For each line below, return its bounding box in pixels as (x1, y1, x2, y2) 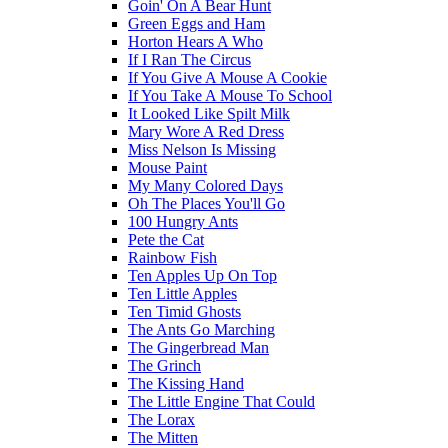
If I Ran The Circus (128, 50, 251, 68)
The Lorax (128, 410, 195, 428)
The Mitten (128, 428, 198, 446)
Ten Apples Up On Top (128, 266, 277, 284)
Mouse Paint (128, 158, 207, 176)
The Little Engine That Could (128, 392, 315, 410)
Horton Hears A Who (128, 32, 263, 50)
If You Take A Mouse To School (128, 86, 332, 104)
